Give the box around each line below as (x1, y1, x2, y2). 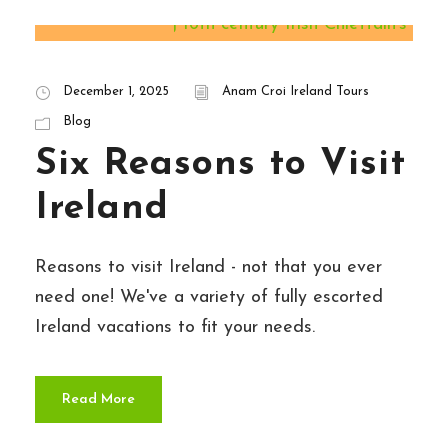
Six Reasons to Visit (35, 146, 406, 184)
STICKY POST (71, 13, 154, 25)
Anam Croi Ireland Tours (222, 85, 369, 99)
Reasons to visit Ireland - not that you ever (35, 258, 382, 278)
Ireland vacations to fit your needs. (35, 318, 315, 338)
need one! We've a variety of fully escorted (35, 288, 383, 308)
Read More (62, 392, 135, 408)
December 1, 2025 (63, 85, 169, 99)
